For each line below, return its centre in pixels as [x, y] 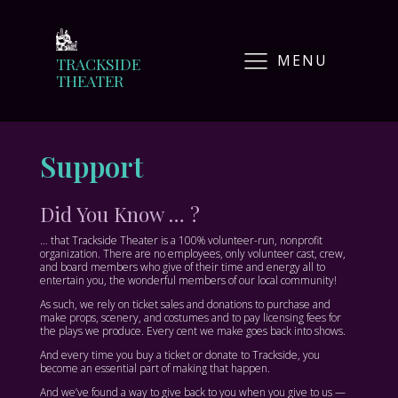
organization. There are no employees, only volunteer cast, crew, [192, 254]
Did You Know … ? [119, 214]
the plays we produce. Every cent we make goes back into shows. [192, 331]
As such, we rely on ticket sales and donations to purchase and [185, 305]
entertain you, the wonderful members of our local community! [188, 281]
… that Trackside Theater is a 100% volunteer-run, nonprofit [181, 241]
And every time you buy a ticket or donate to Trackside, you [179, 355]
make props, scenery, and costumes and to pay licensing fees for [190, 318]
